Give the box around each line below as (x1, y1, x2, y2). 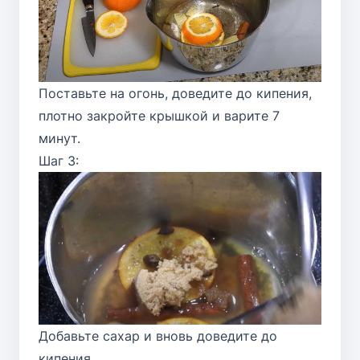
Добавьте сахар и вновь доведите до (39, 327, 277, 344)
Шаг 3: (39, 153, 79, 170)
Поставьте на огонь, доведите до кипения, (39, 85, 312, 102)
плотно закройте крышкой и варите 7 (39, 108, 280, 125)
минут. (39, 130, 80, 147)
